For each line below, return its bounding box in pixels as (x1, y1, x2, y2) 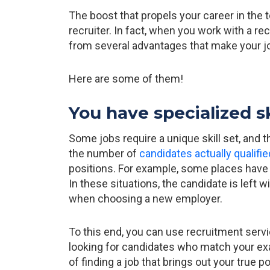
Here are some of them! (69, 72, 183, 85)
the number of (69, 147, 139, 160)
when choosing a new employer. (69, 192, 222, 205)
